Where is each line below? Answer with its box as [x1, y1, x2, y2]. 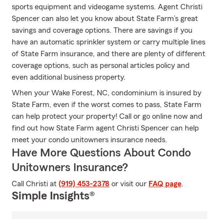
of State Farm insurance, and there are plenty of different [12, 50, 205, 58]
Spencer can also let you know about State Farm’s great [12, 15, 198, 22]
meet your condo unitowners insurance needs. [12, 136, 167, 144]
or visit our [109, 180, 149, 188]
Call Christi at [12, 180, 59, 188]
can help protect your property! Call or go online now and [12, 112, 202, 120]
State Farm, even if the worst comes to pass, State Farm [12, 101, 201, 109]
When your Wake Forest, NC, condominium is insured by [12, 89, 201, 97]
